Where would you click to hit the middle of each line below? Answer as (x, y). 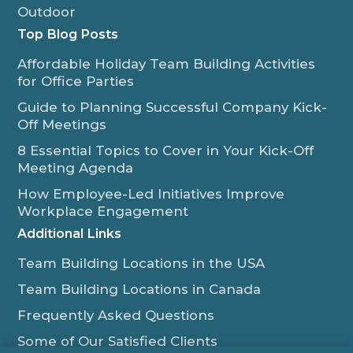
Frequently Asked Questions (116, 315)
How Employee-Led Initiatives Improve (151, 193)
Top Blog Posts (68, 33)
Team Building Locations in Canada (139, 289)
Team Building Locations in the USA (141, 263)
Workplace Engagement (103, 211)
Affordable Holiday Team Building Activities (167, 63)
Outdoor (47, 11)
